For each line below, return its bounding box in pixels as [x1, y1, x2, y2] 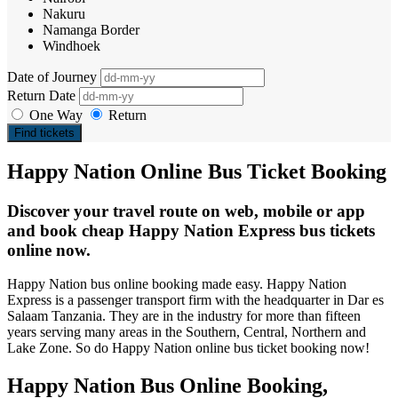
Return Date [7, 87, 79, 103]
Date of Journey [7, 68, 100, 84]
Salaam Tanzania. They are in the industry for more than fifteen [7, 308, 361, 324]
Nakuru [43, 5, 85, 21]
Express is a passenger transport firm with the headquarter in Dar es [7, 292, 384, 308]
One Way [26, 107, 86, 123]
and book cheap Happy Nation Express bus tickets [7, 220, 375, 240]
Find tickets [14, 125, 75, 139]
